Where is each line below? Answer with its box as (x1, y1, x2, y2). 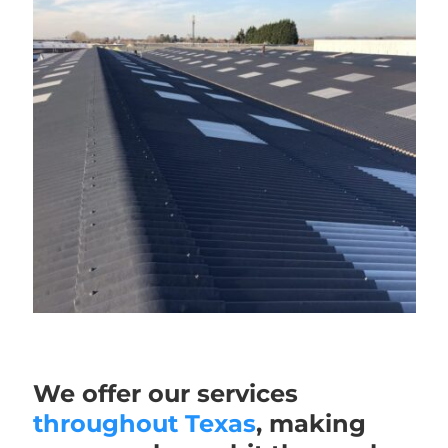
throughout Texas (32, 407, 256, 438)
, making (255, 407, 366, 438)
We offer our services (32, 377, 298, 408)
